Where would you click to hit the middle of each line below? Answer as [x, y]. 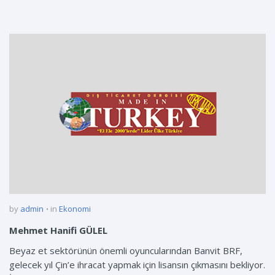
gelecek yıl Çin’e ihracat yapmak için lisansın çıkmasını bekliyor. [137, 265]
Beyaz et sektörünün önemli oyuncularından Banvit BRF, [126, 251]
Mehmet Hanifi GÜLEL [58, 230]
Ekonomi [75, 209]
